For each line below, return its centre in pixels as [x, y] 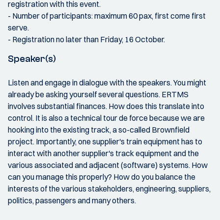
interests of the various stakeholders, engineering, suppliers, [109, 189]
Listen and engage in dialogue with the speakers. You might [107, 82]
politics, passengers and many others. [72, 200]
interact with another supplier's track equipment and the [103, 153]
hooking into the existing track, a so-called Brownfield [99, 130]
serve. [18, 27]
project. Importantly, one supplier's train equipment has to [105, 141]
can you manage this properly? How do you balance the [102, 177]
